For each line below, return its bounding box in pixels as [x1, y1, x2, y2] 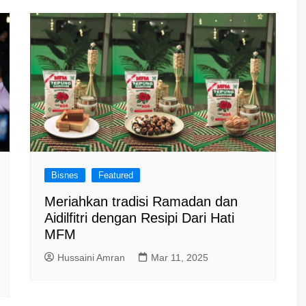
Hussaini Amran [57, 251, 125, 263]
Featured [98, 169, 133, 180]
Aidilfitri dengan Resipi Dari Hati [44, 210, 234, 225]
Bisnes [51, 169, 79, 180]
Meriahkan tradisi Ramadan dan [44, 193, 238, 209]
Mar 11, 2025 [151, 251, 208, 263]
